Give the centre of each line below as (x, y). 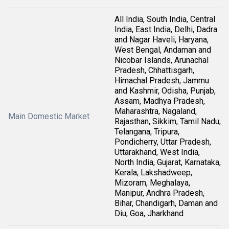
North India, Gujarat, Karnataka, (168, 162)
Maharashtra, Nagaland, (156, 111)
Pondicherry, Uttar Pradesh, (163, 142)
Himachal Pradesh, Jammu (162, 81)
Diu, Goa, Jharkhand (149, 213)
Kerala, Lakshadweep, (153, 173)
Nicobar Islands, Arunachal (162, 60)
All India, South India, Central (165, 19)
